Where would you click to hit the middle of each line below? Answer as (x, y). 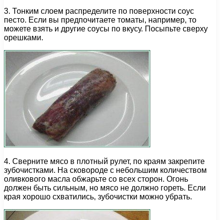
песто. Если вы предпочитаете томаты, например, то (100, 20)
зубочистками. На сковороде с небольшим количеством (105, 170)
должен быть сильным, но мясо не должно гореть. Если (105, 188)
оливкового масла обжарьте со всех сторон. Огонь (96, 179)
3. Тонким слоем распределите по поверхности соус (99, 11)
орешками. (24, 38)
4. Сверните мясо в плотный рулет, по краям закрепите (104, 162)
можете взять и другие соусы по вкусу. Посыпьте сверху (106, 29)
